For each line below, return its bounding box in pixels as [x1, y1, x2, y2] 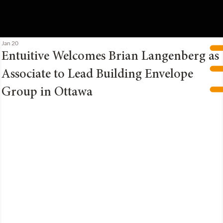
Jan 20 [1, 39, 18, 47]
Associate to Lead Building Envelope [1, 68, 193, 81]
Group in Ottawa [1, 86, 93, 99]
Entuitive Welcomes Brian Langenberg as [1, 50, 219, 63]
